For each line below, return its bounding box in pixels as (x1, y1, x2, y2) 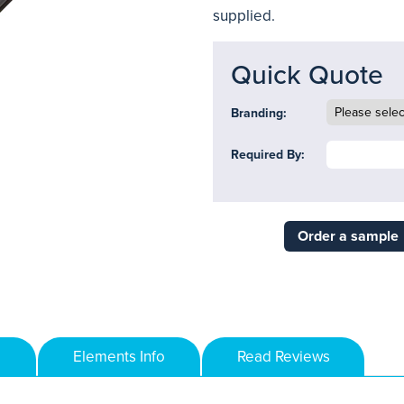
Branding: (231, 106, 287, 121)
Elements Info (73, 347, 165, 366)
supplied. (213, 6, 275, 25)
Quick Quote (231, 59, 383, 92)
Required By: (231, 147, 305, 162)
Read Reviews (236, 347, 330, 366)
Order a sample (297, 227, 399, 245)
